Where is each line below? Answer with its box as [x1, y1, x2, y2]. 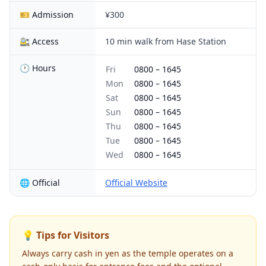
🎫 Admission [20, 9, 74, 20]
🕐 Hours [20, 62, 56, 74]
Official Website [105, 177, 167, 188]
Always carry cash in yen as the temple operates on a [22, 248, 233, 259]
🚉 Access [20, 36, 59, 47]
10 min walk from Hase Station [105, 36, 226, 47]
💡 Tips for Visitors [22, 229, 109, 242]
